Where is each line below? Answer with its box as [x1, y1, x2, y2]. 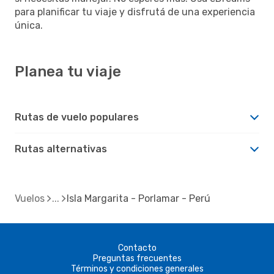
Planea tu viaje [15, 62, 121, 80]
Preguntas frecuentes [92, 253, 182, 264]
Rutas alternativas [15, 143, 107, 155]
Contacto [117, 242, 157, 253]
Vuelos [15, 192, 45, 204]
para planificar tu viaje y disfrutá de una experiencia [15, 6, 255, 18]
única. [15, 19, 43, 31]
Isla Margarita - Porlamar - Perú [67, 192, 210, 204]
